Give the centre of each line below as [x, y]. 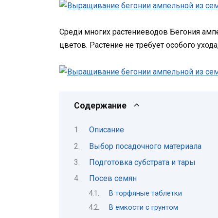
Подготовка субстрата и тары [142, 162]
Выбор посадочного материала [145, 146]
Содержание [100, 105]
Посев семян [113, 179]
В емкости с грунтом [143, 208]
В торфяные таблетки [145, 193]
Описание [106, 130]
